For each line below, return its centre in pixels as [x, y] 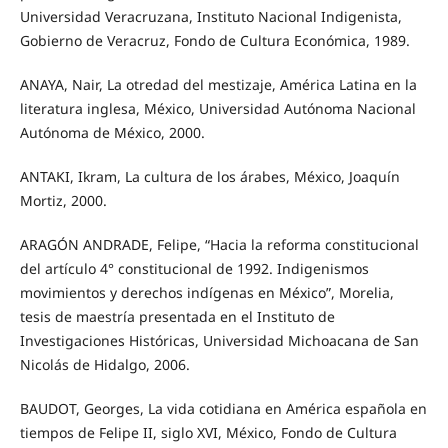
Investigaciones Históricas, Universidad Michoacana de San [219, 341]
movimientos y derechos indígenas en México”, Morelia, [206, 293]
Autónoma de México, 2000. [112, 133]
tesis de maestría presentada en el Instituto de [177, 317]
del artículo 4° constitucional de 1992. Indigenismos [194, 269]
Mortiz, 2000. [63, 201]
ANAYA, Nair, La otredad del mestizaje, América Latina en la [218, 85]
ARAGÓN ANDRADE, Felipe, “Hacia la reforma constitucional [219, 245]
